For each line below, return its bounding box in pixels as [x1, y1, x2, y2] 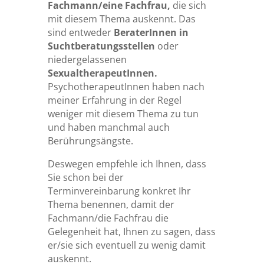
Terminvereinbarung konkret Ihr [47, 184, 191, 198]
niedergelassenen [47, 53, 127, 67]
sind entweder [47, 26, 114, 39]
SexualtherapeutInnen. [47, 67, 157, 80]
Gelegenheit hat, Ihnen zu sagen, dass [47, 225, 216, 239]
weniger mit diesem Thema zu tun [47, 107, 199, 121]
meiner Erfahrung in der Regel [47, 94, 181, 107]
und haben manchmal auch [47, 121, 170, 134]
